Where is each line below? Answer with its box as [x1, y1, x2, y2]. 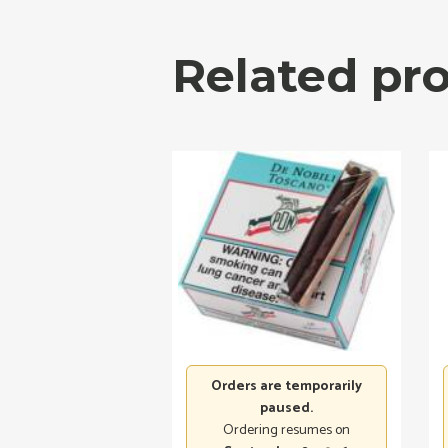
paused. [260, 396, 313, 420]
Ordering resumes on [223, 418, 350, 442]
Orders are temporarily [211, 374, 362, 398]
